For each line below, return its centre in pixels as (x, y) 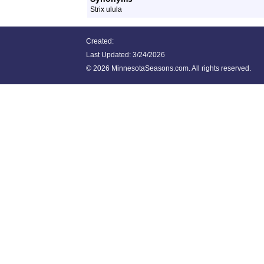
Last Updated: (109, 55)
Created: (100, 41)
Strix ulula (106, 9)
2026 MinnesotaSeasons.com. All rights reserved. (172, 68)
